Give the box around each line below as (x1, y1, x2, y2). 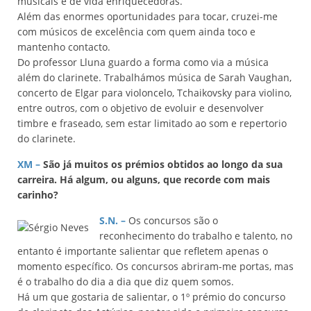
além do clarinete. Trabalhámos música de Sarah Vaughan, (17, 71, 292, 84)
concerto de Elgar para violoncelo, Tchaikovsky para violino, (17, 86, 292, 99)
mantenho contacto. (17, 40, 110, 53)
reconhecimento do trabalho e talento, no (99, 229, 292, 242)
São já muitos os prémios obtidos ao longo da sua (40, 158, 283, 171)
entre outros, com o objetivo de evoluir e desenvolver (17, 101, 264, 115)
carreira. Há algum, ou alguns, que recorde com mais (17, 173, 270, 186)
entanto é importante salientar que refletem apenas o (17, 244, 268, 258)
